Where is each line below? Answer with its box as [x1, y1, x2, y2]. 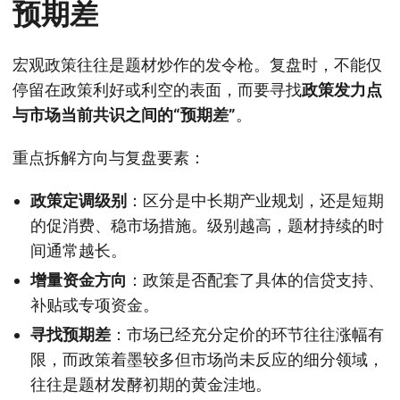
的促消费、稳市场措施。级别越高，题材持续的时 [30, 215, 384, 235]
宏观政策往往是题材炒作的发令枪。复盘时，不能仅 [12, 54, 382, 74]
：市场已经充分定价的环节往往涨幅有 [111, 324, 384, 344]
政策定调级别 [30, 190, 127, 210]
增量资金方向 [30, 270, 127, 289]
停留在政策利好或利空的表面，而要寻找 [12, 79, 302, 99]
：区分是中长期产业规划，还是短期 [127, 190, 384, 210]
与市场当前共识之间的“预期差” [12, 104, 236, 124]
